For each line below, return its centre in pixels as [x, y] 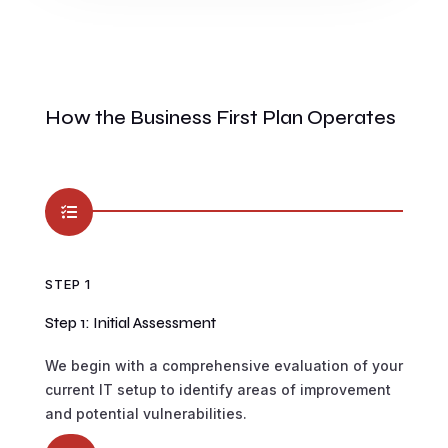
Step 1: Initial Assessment [130, 322]
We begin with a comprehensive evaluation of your [223, 365]
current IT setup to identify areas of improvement [217, 389]
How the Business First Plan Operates [220, 117]
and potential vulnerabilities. [145, 413]
